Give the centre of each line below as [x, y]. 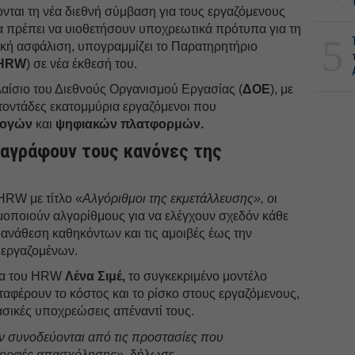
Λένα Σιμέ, [95, 276]
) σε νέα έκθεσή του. [82, 63]
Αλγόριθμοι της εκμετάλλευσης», [174, 198]
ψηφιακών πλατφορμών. [130, 124]
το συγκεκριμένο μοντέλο [197, 276]
